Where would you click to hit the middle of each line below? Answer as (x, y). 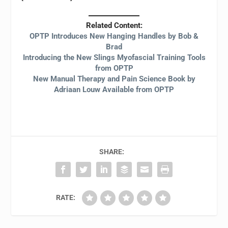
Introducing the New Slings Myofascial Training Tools (114, 57)
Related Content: (114, 25)
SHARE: (111, 151)
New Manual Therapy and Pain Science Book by (114, 79)
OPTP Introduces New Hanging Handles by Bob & (114, 36)
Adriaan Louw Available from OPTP (114, 89)
